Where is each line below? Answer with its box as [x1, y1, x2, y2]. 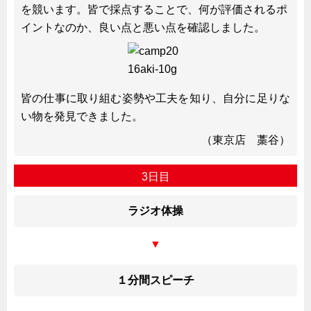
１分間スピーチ [117, 274, 194, 286]
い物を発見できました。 [21, 110, 143, 122]
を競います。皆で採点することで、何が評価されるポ [21, 3, 287, 15]
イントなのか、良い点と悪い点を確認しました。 [21, 21, 265, 33]
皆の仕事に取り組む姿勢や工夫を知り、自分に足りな [21, 92, 290, 104]
